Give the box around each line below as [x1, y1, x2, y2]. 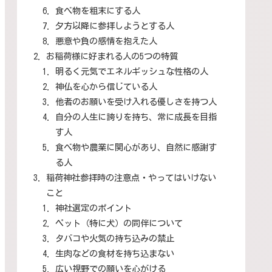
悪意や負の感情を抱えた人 [55, 36, 157, 46]
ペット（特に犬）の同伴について [55, 218, 183, 228]
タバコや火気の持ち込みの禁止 [55, 233, 174, 243]
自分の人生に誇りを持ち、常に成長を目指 [55, 112, 217, 121]
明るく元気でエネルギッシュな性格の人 [55, 66, 208, 76]
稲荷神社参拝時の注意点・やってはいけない [46, 172, 217, 182]
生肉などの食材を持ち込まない [55, 248, 174, 258]
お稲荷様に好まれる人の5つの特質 [46, 51, 178, 61]
